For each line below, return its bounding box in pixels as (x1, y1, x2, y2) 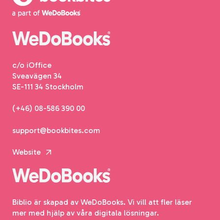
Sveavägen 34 (12, 71, 62, 81)
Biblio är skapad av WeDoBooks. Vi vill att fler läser (12, 197, 192, 207)
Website (12, 147, 43, 157)
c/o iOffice (12, 60, 52, 70)
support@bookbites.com (12, 125, 100, 135)
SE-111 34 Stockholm (12, 82, 83, 91)
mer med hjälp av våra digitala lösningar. (12, 208, 159, 218)
